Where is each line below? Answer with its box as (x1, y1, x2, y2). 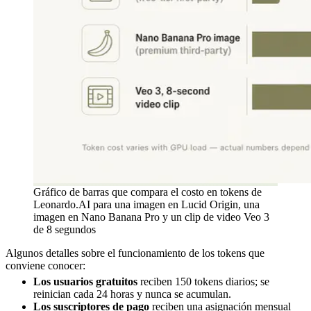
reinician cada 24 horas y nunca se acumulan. (33, 288, 231, 301)
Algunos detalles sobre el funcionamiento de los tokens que (6, 247, 264, 260)
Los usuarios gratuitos (33, 276, 137, 288)
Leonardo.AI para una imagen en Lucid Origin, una (33, 199, 260, 211)
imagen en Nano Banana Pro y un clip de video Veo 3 (33, 211, 269, 224)
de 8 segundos (33, 224, 96, 236)
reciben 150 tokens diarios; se (137, 276, 269, 288)
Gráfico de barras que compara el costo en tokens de (33, 186, 262, 199)
